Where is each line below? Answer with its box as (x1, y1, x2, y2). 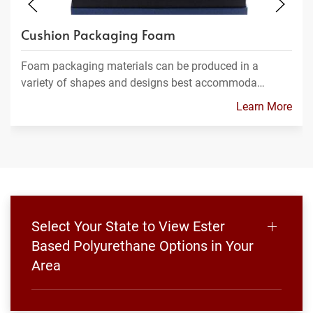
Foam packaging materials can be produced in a (21, 59, 259, 73)
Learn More (236, 100, 292, 113)
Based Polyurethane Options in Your (31, 238, 254, 254)
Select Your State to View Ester (31, 218, 225, 235)
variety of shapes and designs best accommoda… (21, 76, 265, 89)
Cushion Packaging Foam (21, 25, 175, 43)
